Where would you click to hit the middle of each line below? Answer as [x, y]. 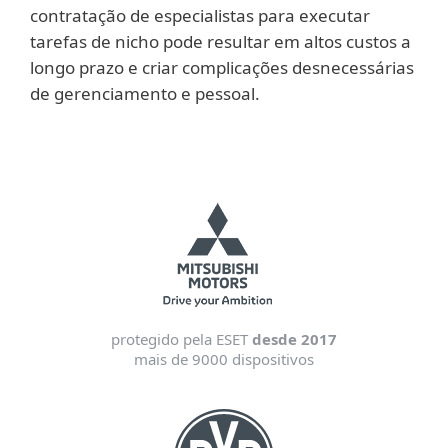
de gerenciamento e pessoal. [145, 93]
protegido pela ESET [181, 339]
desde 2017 [294, 339]
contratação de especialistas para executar [200, 15]
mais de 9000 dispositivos [224, 359]
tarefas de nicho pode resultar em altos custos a [220, 41]
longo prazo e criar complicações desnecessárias [222, 67]
